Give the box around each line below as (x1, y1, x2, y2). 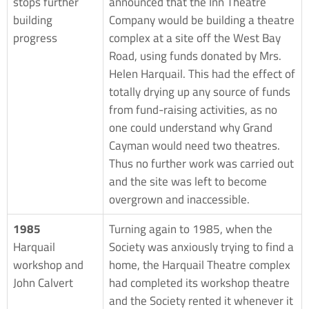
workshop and (13, 255, 83, 274)
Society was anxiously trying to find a (109, 237, 294, 256)
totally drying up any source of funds (109, 82, 290, 101)
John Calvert (13, 273, 73, 292)
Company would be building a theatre (109, 10, 295, 29)
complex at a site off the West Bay (109, 28, 281, 47)
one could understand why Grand (109, 118, 272, 137)
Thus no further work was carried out (109, 154, 294, 172)
